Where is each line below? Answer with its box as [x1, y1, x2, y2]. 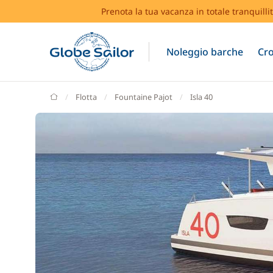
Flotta [76, 91, 97, 102]
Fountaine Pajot [115, 91, 172, 102]
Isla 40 [190, 91, 213, 102]
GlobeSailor [57, 91, 99, 102]
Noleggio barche [166, 45, 243, 58]
